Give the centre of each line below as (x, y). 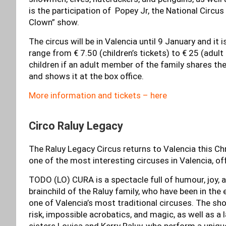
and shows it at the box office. (87, 76)
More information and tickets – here (98, 95)
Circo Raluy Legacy (76, 126)
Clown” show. (55, 22)
